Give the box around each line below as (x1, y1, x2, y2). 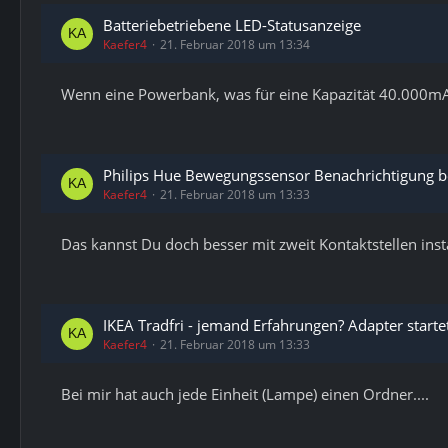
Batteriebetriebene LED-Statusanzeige (103, 15, 361, 35)
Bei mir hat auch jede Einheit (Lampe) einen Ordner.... (61, 384, 429, 404)
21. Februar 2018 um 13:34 (160, 36, 310, 53)
